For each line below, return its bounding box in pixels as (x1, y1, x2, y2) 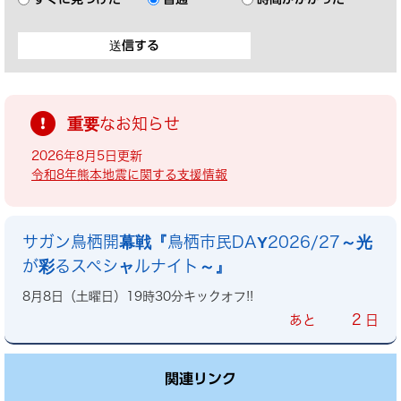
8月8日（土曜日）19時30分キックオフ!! (22, 290, 253, 303)
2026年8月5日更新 (31, 149, 142, 163)
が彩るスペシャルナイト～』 (22, 258, 231, 275)
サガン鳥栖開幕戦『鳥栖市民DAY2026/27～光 (22, 234, 372, 251)
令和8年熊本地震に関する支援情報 (31, 168, 227, 182)
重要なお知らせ (67, 115, 180, 132)
